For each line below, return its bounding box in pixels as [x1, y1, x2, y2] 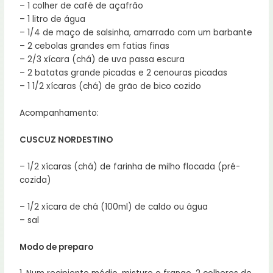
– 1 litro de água [19, 13, 86, 26]
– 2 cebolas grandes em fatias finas [19, 40, 170, 52]
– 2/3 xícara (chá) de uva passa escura [19, 54, 185, 66]
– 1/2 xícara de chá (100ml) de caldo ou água [19, 200, 208, 213]
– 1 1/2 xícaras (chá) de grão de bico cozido [19, 80, 202, 93]
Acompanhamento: [19, 107, 99, 119]
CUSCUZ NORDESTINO [19, 133, 113, 146]
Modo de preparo [19, 241, 94, 253]
